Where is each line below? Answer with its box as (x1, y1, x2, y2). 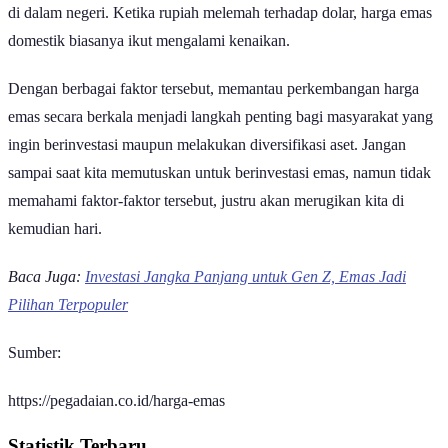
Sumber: (8, 362, 61, 380)
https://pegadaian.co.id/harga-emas (8, 410, 225, 428)
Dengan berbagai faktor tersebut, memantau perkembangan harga (8, 98, 419, 116)
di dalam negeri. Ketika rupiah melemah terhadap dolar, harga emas (8, 22, 432, 40)
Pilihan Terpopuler (8, 314, 128, 332)
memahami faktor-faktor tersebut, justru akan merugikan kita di (8, 210, 404, 228)
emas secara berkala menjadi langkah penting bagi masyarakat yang (8, 126, 433, 144)
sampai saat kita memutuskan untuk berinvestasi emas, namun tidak (8, 182, 431, 200)
